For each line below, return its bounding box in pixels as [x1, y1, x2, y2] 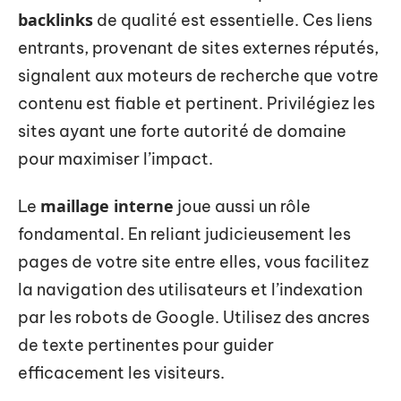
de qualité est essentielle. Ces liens [93, 9, 372, 30]
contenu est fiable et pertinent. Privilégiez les [18, 92, 375, 114]
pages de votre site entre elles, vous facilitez [18, 252, 369, 272]
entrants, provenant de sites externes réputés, [18, 37, 379, 58]
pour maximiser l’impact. [18, 148, 213, 169]
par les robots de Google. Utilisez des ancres [18, 307, 370, 328]
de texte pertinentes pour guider [18, 335, 274, 355]
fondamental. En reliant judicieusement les [18, 224, 351, 244]
